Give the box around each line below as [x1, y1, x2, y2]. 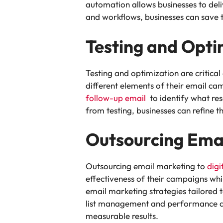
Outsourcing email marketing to [86, 161, 207, 172]
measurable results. [86, 211, 158, 222]
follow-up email [86, 92, 146, 103]
